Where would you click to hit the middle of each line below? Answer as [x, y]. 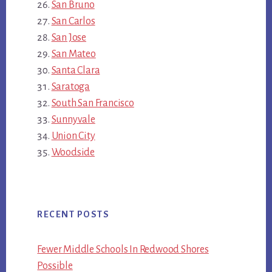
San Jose [69, 37]
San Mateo [73, 54]
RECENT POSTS [73, 215]
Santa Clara [76, 70]
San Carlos [73, 21]
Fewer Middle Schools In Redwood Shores [123, 250]
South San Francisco [93, 103]
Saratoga [70, 87]
